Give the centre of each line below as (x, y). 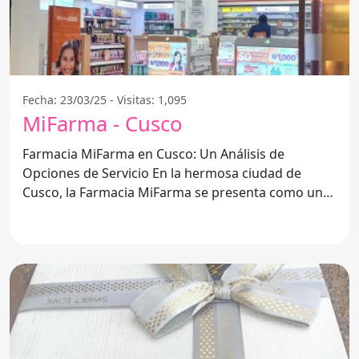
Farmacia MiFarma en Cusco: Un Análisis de (153, 153)
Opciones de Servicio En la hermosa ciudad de (87, 173)
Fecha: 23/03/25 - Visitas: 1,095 (105, 99)
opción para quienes (85, 211)
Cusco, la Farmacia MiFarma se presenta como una (176, 192)
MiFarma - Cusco (102, 123)
